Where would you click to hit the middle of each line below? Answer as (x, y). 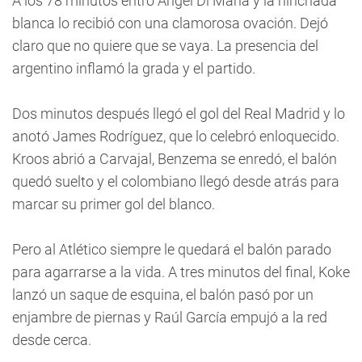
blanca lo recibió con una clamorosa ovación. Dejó (170, 23)
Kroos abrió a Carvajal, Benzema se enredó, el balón (175, 159)
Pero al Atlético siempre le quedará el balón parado (172, 249)
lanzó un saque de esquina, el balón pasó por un (163, 295)
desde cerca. (52, 340)
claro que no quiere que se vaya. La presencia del (165, 46)
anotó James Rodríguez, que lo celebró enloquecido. (176, 136)
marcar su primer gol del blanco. (114, 204)
